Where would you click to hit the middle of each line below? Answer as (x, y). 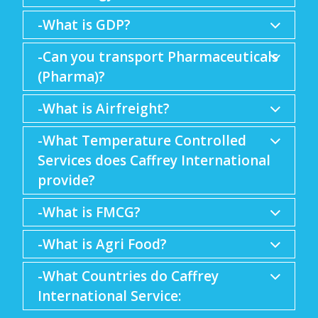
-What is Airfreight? (104, 109)
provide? (66, 180)
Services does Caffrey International (154, 160)
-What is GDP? (84, 25)
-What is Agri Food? (102, 244)
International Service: (109, 296)
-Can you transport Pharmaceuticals (158, 57)
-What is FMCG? (89, 212)
